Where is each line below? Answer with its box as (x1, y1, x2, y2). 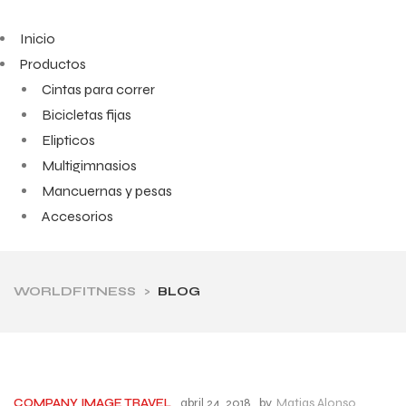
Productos (20, 55, 86, 72)
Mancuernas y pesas (42, 182, 172, 199)
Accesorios (42, 208, 113, 225)
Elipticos (42, 131, 95, 149)
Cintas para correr (42, 81, 155, 98)
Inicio (20, 30, 55, 47)
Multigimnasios (42, 157, 137, 174)
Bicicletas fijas (42, 106, 131, 123)
